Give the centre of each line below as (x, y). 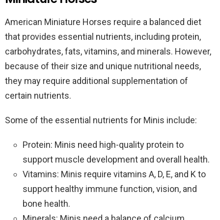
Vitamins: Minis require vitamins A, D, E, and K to (114, 174)
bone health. (46, 204)
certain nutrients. (38, 96)
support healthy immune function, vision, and (110, 189)
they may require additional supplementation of (96, 81)
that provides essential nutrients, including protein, (103, 37)
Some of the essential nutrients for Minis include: (101, 120)
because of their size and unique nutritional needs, (103, 66)
